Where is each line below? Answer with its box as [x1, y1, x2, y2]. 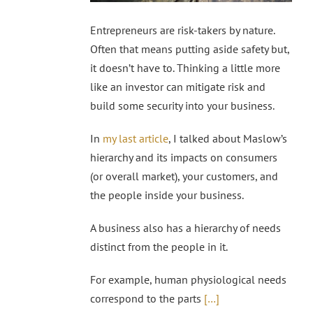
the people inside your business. [90, 188, 244, 203]
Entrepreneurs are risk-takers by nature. [90, 23, 275, 38]
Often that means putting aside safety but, [90, 42, 289, 57]
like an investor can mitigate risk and [90, 80, 265, 94]
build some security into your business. [90, 99, 275, 113]
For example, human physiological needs [90, 272, 286, 287]
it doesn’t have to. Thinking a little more [90, 61, 280, 75]
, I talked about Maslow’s [168, 131, 287, 146]
